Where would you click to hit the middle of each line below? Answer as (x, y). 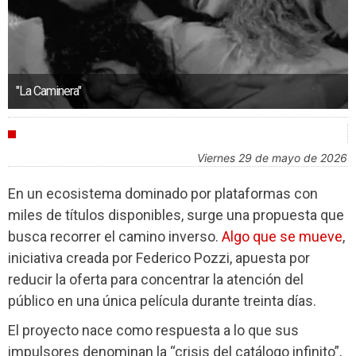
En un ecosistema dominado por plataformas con (163, 193)
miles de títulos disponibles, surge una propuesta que (176, 215)
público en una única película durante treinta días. (162, 300)
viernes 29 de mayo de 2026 (276, 157)
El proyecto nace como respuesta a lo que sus (153, 331)
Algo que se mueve (282, 236)
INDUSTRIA (53, 134)
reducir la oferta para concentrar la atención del (156, 279)
